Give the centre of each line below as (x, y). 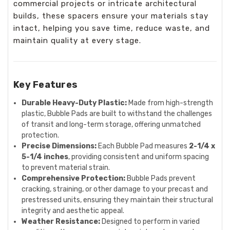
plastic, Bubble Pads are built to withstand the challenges (117, 113)
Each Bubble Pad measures (143, 146)
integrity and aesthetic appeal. (73, 210)
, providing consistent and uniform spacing (139, 157)
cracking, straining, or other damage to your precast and (115, 189)
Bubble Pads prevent (161, 178)
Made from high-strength (170, 103)
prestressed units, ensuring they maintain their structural (118, 200)
